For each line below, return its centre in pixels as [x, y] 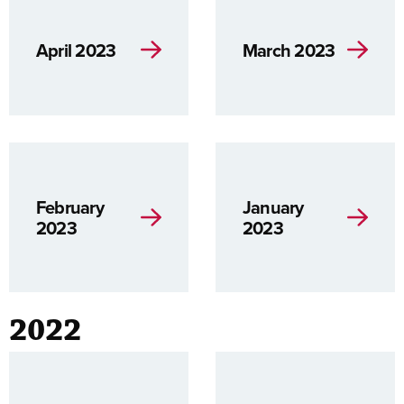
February [70, 207]
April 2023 [76, 50]
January [273, 207]
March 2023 [289, 50]
